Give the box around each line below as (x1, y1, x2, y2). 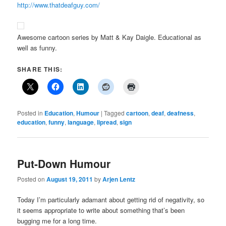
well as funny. (17, 42, 58, 52)
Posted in (17, 108, 43, 117)
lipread (97, 117, 117, 127)
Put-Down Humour (17, 155, 111, 171)
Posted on (17, 175, 47, 184)
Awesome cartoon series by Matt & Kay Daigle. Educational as (17, 32, 202, 42)
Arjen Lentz (102, 175, 136, 184)
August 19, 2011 (46, 175, 93, 184)
